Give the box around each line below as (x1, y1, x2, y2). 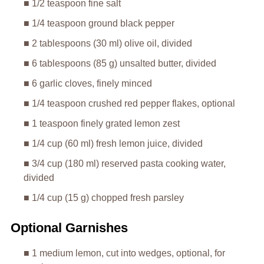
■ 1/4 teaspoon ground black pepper (23, 18, 174, 28)
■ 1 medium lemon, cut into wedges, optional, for (23, 247, 225, 258)
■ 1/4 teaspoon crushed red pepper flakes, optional (23, 98, 235, 108)
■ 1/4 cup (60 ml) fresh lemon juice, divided (23, 138, 203, 148)
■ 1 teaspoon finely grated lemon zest (23, 118, 180, 128)
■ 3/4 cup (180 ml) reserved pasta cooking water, (23, 158, 226, 169)
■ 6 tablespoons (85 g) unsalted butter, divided (23, 58, 216, 68)
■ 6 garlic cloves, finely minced (23, 78, 152, 88)
